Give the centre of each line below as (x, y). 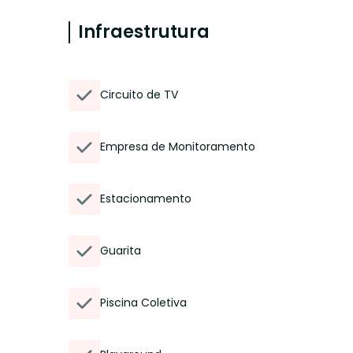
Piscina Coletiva (143, 303)
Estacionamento (146, 199)
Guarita (121, 251)
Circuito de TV (139, 95)
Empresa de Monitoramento (178, 147)
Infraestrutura (144, 32)
